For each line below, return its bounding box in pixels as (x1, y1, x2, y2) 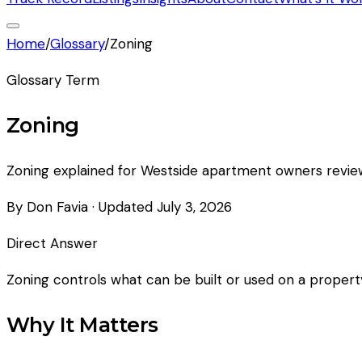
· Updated (88, 198, 157, 217)
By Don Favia (6, 198, 88, 217)
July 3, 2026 (157, 198, 232, 217)
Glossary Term (6, 71, 99, 89)
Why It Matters (6, 312, 158, 338)
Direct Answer (6, 234, 98, 253)
